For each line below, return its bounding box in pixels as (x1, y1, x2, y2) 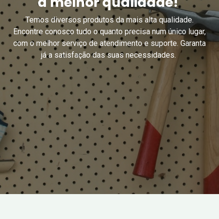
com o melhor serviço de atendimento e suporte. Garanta (13, 38, 206, 48)
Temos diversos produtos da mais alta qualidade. (25, 15, 194, 24)
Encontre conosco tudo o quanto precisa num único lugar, (13, 26, 206, 36)
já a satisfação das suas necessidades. (41, 50, 178, 60)
